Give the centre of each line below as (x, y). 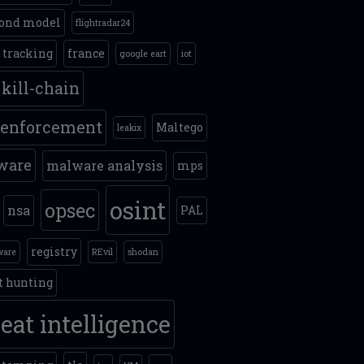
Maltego (180, 127)
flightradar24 (103, 23)
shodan (143, 252)
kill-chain (41, 88)
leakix (130, 128)
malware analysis (105, 165)
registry (54, 251)
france (87, 53)
